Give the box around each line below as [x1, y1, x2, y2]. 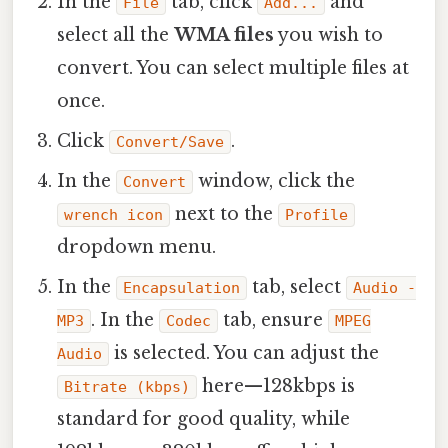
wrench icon [64, 205, 164, 224]
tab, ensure [218, 308, 329, 331]
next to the [170, 202, 279, 225]
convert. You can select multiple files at [57, 56, 410, 79]
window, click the [193, 169, 356, 192]
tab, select [247, 275, 347, 298]
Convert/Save [116, 132, 225, 151]
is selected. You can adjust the [109, 341, 380, 364]
